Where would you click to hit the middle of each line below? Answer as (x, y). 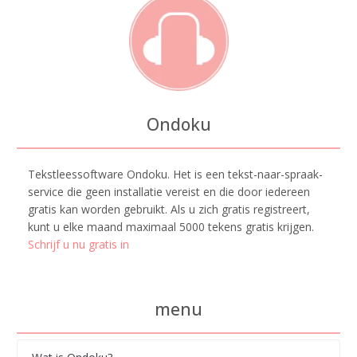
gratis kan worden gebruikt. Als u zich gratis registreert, (169, 210)
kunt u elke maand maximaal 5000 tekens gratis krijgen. (171, 227)
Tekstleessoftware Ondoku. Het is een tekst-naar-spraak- (175, 175)
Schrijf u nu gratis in (78, 245)
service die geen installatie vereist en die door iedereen (169, 192)
